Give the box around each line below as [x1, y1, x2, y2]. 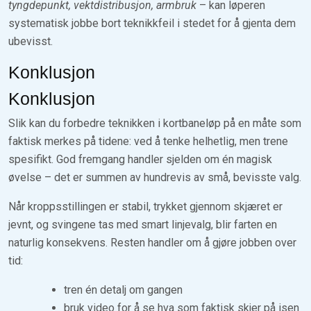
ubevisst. [8, 34, 53, 48]
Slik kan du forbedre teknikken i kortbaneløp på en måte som [8, 116, 301, 130]
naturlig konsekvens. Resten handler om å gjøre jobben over [8, 235, 296, 249]
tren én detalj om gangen [64, 283, 183, 296]
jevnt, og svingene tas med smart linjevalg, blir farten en [8, 217, 277, 231]
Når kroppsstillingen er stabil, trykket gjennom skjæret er [8, 199, 283, 213]
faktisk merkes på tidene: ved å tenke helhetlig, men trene [8, 134, 288, 148]
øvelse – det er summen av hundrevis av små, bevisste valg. [8, 170, 301, 184]
